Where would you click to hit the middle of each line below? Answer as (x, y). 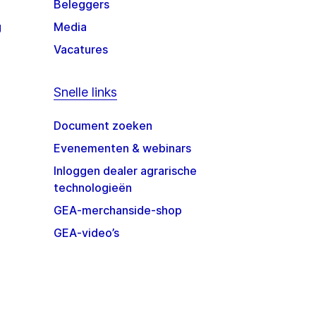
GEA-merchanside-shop (117, 211)
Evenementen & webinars (122, 148)
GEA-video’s (86, 233)
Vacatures (80, 50)
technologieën (92, 188)
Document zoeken (103, 126)
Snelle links (85, 92)
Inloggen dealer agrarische (125, 171)
